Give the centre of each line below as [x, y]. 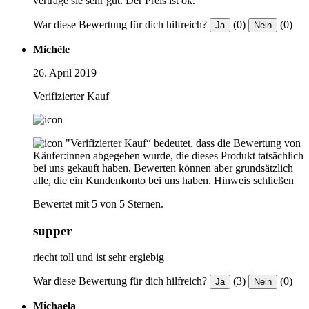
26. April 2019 [65, 72]
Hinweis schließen [254, 180]
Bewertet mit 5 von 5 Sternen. [98, 203]
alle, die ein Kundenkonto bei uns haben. [122, 180]
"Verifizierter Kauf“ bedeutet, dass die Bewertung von [183, 143]
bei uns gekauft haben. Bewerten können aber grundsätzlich [163, 168]
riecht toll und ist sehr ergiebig [99, 257]
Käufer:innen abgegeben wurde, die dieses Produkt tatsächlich [168, 155]
